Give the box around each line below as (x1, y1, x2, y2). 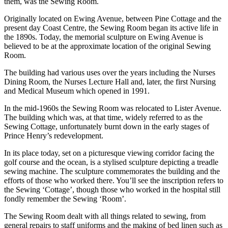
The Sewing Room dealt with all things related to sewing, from (4, 212, 206, 221)
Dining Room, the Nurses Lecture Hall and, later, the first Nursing (4, 77, 216, 87)
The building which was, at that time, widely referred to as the (4, 113, 203, 122)
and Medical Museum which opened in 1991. (4, 87, 150, 96)
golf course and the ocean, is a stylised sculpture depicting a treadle (4, 158, 218, 167)
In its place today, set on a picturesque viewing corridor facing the (4, 149, 214, 158)
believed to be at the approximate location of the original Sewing (4, 42, 211, 51)
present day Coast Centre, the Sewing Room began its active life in (4, 23, 218, 33)
